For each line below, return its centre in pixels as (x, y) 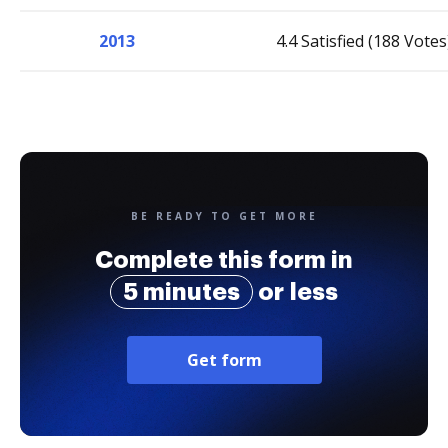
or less (295, 292)
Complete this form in (224, 260)
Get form (224, 360)
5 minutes (181, 292)
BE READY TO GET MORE (224, 216)
